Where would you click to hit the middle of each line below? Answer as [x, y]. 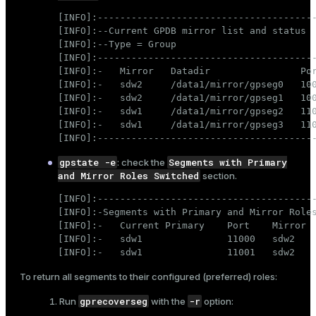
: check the [142, 163]
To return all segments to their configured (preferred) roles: [148, 277]
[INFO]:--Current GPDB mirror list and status [182, 31]
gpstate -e [87, 163]
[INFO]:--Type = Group [117, 44]
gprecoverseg [114, 302]
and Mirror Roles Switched [128, 176]
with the [168, 302]
